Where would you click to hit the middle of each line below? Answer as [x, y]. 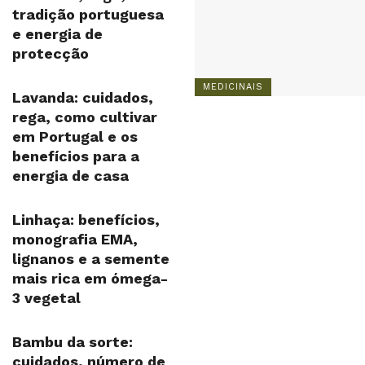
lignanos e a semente [91, 259]
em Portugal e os [75, 136]
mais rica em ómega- [90, 278]
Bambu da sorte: [73, 342]
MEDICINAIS [233, 87]
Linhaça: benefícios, [86, 220]
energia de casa [70, 176]
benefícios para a [76, 156]
